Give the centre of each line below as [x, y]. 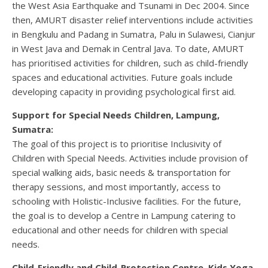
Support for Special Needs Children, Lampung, [116, 115]
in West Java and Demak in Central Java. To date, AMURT [128, 49]
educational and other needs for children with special [120, 230]
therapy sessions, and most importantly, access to [116, 187]
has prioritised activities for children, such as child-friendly [130, 63]
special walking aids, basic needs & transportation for [121, 173]
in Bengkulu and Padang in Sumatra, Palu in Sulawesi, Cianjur [134, 34]
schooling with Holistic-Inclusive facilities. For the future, [127, 201]
